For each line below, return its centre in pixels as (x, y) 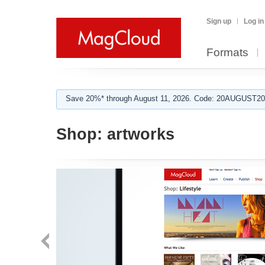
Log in (254, 21)
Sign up (219, 21)
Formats (227, 52)
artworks (138, 134)
